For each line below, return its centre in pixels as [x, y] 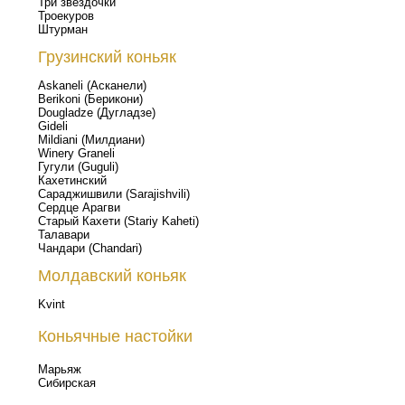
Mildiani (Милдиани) [91, 140]
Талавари [64, 235]
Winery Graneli [76, 153]
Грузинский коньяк [107, 57]
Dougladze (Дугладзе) [97, 113]
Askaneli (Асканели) [92, 85]
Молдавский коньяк [112, 276]
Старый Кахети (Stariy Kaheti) [118, 221]
